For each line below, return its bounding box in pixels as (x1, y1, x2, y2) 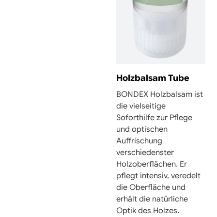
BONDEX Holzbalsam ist (116, 89, 203, 99)
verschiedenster (116, 147, 174, 157)
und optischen (116, 124, 168, 134)
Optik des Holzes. (116, 205, 179, 216)
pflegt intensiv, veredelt (116, 170, 201, 181)
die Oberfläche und (116, 182, 186, 192)
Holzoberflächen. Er (116, 159, 187, 169)
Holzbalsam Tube (116, 72, 189, 83)
